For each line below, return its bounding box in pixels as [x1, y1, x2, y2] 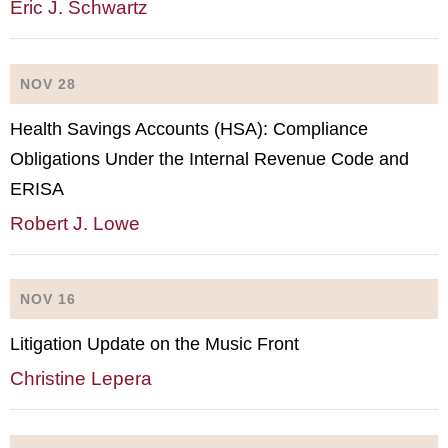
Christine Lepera [10, 368, 152, 389]
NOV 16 [20, 291, 76, 307]
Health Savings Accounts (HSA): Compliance [10, 118, 368, 139]
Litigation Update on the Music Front [10, 334, 299, 354]
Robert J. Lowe [10, 212, 140, 234]
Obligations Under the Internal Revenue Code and [10, 148, 409, 169]
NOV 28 [20, 75, 76, 92]
